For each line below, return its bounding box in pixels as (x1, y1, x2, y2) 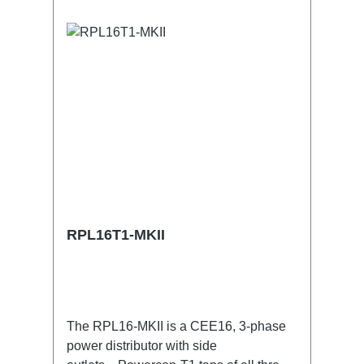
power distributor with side (67, 338, 217, 353)
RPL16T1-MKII (67, 226, 165, 243)
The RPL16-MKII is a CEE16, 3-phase (67, 318, 286, 333)
